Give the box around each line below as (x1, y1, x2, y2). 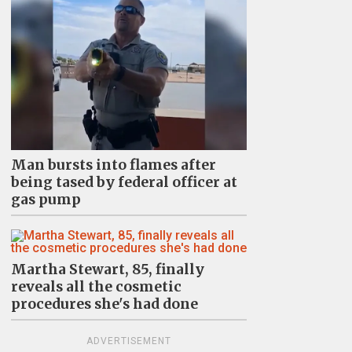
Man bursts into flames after (10, 156, 216, 174)
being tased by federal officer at (10, 174, 237, 192)
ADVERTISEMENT (86, 335, 171, 347)
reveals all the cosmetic (10, 278, 181, 296)
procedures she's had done (10, 295, 198, 313)
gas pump (10, 191, 81, 209)
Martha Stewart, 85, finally (10, 261, 204, 279)
